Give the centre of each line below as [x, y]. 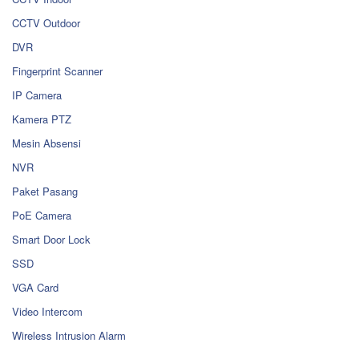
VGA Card [35, 288]
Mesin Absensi [46, 143]
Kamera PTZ [42, 119]
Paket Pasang [45, 192]
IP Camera [37, 95]
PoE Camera [42, 216]
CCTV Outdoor [46, 23]
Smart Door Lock [51, 240]
